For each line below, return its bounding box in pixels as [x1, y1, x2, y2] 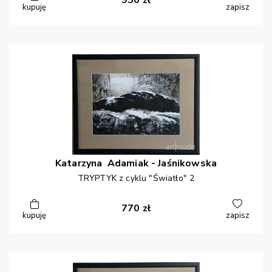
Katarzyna [55, 157, 105, 171]
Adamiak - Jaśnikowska [107, 157, 217, 171]
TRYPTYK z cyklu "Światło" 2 [77, 172, 195, 185]
